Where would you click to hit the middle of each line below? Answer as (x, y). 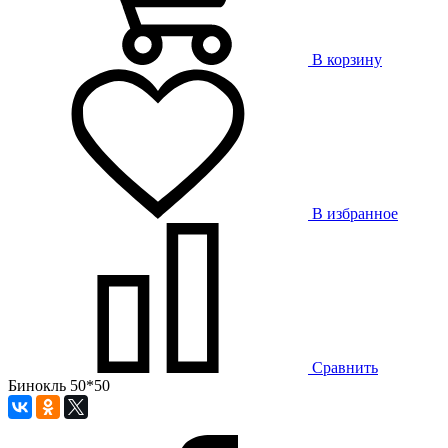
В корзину (347, 60)
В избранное (355, 214)
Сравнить (345, 368)
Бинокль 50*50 (59, 386)
